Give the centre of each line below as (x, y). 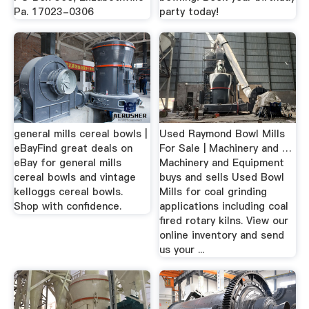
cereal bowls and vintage (74, 177)
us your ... (182, 249)
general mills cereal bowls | (80, 133)
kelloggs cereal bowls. (68, 191)
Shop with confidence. (67, 206)
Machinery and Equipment (222, 162)
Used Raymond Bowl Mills (222, 133)
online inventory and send (222, 235)
